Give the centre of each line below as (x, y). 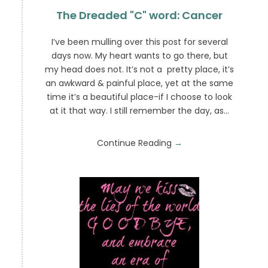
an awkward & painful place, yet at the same (140, 83)
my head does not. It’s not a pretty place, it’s (140, 70)
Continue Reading (135, 143)
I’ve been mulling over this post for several (139, 42)
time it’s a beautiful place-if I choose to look (140, 97)
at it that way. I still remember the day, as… (140, 111)
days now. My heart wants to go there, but (139, 56)
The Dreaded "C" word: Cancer (140, 16)
